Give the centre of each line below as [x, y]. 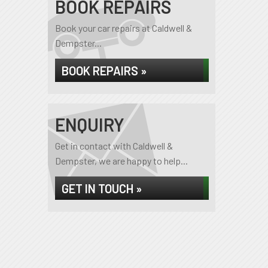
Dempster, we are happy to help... [121, 161]
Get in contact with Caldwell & [114, 146]
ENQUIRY [89, 124]
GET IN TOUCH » [101, 188]
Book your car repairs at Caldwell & [123, 28]
